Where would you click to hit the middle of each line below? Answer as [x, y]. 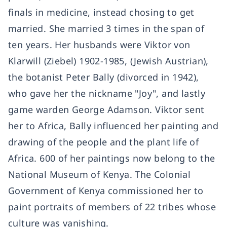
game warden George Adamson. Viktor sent [106, 109]
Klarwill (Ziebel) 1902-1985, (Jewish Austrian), [108, 61]
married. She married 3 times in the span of [106, 28]
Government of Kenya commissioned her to [106, 191]
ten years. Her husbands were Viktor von [99, 45]
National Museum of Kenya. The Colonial [100, 174]
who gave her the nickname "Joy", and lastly [107, 93]
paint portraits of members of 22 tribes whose [112, 207]
